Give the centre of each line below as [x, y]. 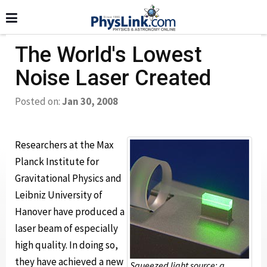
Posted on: [38, 101]
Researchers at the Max [64, 145]
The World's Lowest [108, 55]
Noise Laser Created [113, 78]
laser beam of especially [66, 228]
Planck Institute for [57, 162]
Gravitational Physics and [68, 178]
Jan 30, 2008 [90, 101]
